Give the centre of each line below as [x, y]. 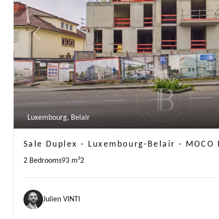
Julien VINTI [62, 199]
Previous [49, 37]
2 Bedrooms [43, 161]
